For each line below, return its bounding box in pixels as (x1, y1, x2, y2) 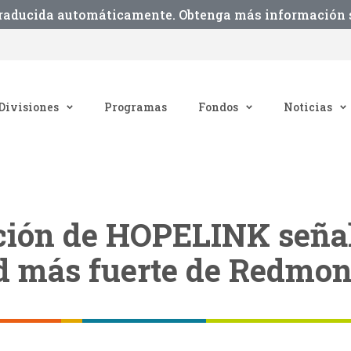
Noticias (284, 100, 332, 114)
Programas (104, 100, 167, 114)
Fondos (198, 100, 238, 114)
